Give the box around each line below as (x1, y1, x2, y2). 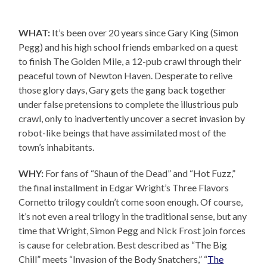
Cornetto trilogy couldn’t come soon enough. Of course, (18, 195, 243, 207)
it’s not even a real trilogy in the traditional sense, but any (18, 210, 247, 222)
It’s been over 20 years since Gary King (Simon (50, 26, 239, 38)
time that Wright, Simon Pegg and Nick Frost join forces (18, 224, 246, 236)
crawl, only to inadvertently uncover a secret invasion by (18, 112, 246, 124)
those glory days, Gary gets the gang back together (18, 83, 226, 95)
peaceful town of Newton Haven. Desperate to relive (18, 69, 233, 81)
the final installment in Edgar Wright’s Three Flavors (18, 181, 229, 193)
